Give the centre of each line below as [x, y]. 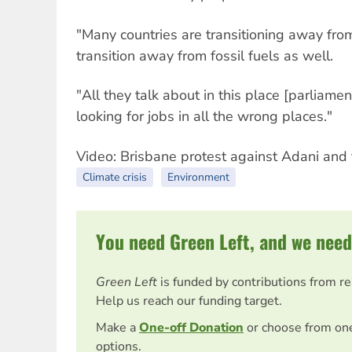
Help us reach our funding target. [189, 301]
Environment [198, 177]
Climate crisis [115, 177]
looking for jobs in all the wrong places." [204, 117]
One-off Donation [191, 327]
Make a [117, 327]
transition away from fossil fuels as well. [205, 55]
